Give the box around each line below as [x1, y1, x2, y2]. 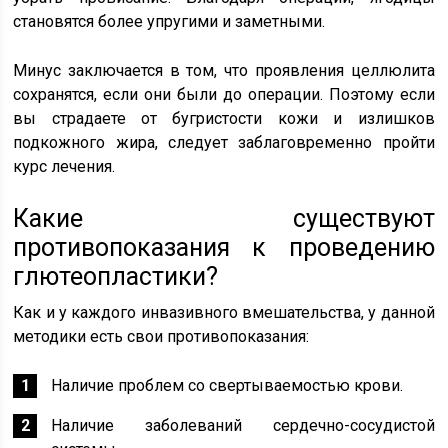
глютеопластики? [13, 261, 219, 291]
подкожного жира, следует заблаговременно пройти [13, 132, 435, 152]
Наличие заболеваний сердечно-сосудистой [51, 415, 435, 435]
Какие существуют [13, 203, 435, 233]
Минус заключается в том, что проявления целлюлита [13, 60, 435, 80]
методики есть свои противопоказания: [13, 326, 310, 346]
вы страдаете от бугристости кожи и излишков [13, 108, 435, 128]
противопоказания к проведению [13, 232, 435, 262]
